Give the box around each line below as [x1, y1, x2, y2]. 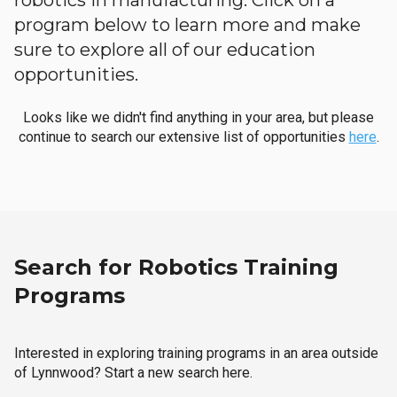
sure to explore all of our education [14, 39, 315, 60]
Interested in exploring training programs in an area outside [14, 345, 378, 362]
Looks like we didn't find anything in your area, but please [23, 109, 374, 126]
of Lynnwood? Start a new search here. [14, 364, 253, 381]
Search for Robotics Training [14, 254, 339, 280]
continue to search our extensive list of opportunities [18, 128, 349, 145]
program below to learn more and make [14, 14, 361, 35]
